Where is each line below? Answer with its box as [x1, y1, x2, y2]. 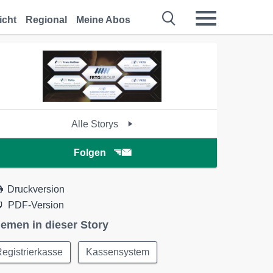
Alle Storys [71, 119, 121, 129]
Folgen [73, 147, 106, 158]
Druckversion [7, 184, 65, 194]
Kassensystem [86, 247, 150, 257]
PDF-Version [8, 200, 65, 210]
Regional [26, 15, 67, 25]
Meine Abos [76, 15, 130, 25]
